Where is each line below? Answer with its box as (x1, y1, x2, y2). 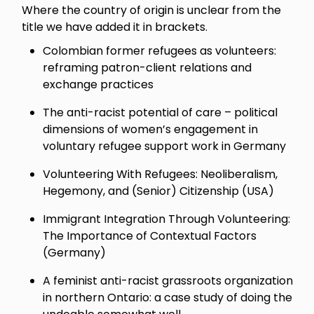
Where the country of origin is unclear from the (22, 2, 282, 18)
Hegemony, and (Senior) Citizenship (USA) (43, 183, 275, 199)
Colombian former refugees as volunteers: (43, 43, 277, 59)
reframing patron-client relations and (43, 60, 252, 76)
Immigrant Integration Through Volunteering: (43, 211, 291, 227)
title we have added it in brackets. (22, 19, 208, 35)
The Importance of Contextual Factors (43, 228, 257, 244)
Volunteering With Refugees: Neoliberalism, (43, 166, 278, 182)
